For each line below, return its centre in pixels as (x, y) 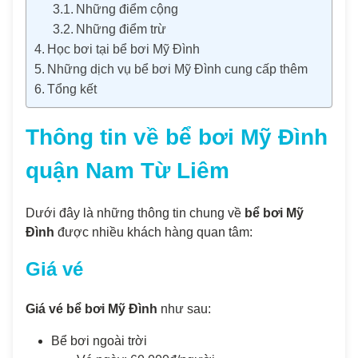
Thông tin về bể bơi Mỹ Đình (177, 137)
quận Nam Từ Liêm (127, 171)
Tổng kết (72, 89)
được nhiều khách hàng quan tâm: (153, 232)
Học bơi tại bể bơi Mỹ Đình (124, 49)
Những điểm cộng (127, 9)
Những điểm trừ (121, 29)
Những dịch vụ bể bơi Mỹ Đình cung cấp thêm (178, 69)
